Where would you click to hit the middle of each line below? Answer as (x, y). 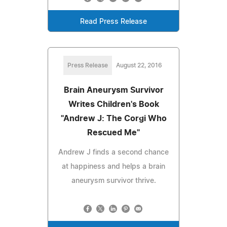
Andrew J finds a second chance (113, 152)
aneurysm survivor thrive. (113, 181)
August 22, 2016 (139, 65)
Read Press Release (113, 22)
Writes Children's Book (113, 104)
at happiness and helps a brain (113, 166)
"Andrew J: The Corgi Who (113, 118)
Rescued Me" (113, 133)
